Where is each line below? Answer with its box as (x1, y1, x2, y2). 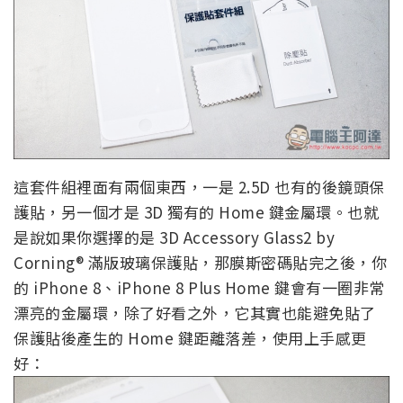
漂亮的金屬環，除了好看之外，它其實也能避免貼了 (13, 301, 376, 325)
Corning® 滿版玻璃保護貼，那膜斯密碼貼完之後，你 (13, 251, 387, 274)
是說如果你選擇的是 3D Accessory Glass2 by (13, 226, 335, 249)
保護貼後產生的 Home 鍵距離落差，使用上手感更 (13, 327, 367, 350)
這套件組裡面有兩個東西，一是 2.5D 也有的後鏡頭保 (13, 175, 385, 199)
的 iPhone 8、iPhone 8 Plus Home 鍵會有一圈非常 (13, 276, 385, 300)
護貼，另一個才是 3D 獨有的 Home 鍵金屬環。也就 (13, 201, 379, 224)
